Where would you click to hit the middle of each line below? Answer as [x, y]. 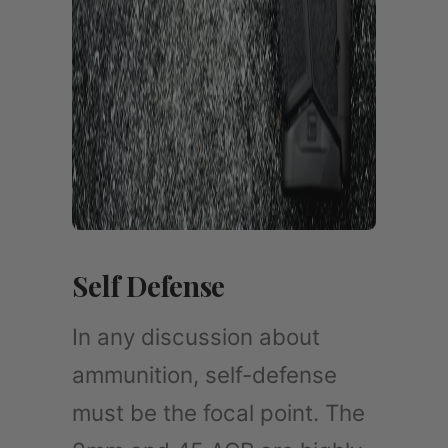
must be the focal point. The [218, 412]
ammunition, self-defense [204, 374]
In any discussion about [196, 336]
